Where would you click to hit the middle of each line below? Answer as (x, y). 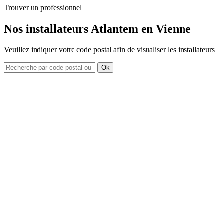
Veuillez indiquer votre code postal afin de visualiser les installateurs (109, 49)
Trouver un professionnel (43, 8)
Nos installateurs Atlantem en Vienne (97, 28)
